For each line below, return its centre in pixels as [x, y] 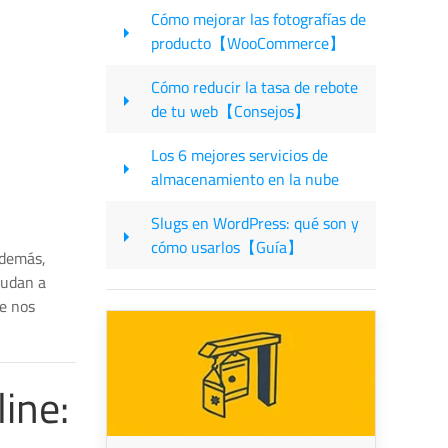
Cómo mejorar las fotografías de [258, 19]
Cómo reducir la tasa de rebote [254, 87]
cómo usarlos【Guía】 [227, 247]
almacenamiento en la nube [245, 179]
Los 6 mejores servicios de [239, 155]
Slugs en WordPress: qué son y [255, 223]
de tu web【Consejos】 [230, 111]
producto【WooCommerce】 [248, 43]
